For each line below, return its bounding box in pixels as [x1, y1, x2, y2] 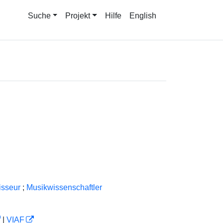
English [129, 11, 156, 20]
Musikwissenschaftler [26, 183, 102, 192]
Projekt [65, 11, 91, 20]
